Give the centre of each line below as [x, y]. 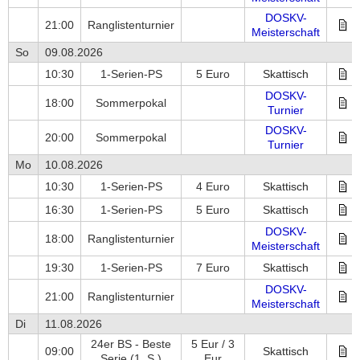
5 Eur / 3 [213, 344]
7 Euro [213, 268]
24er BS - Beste [131, 344]
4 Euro [213, 186]
